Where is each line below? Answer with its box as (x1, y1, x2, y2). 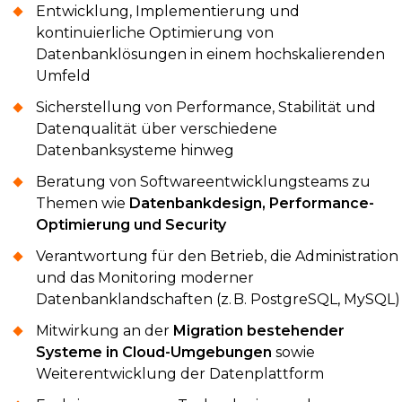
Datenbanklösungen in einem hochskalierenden (36, 45, 385, 63)
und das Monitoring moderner (36, 268, 254, 286)
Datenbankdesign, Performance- (129, 194, 374, 212)
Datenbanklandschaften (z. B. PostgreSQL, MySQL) (36, 290, 400, 308)
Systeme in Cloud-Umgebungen (36, 343, 272, 361)
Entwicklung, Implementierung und (36, 2, 300, 20)
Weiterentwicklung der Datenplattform (36, 364, 324, 382)
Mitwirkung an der (36, 321, 173, 339)
